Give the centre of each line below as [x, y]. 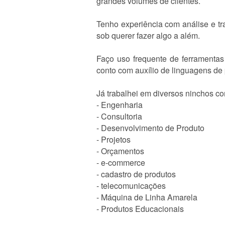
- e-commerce [121, 162]
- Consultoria [119, 116]
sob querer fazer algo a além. [148, 35]
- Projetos [114, 139]
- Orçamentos [120, 151]
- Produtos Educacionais [140, 209]
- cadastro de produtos [136, 174]
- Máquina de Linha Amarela [147, 197]
